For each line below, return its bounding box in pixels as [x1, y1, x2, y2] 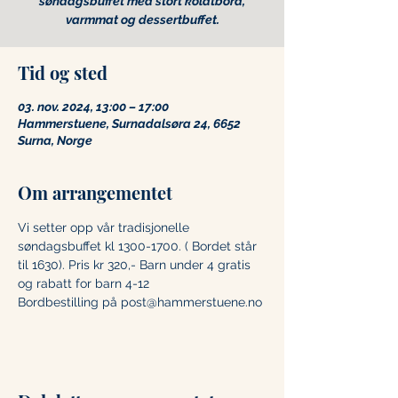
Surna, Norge [18, 133, 92, 147]
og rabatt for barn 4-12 [18, 276, 153, 291]
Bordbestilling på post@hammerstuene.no [18, 295, 266, 309]
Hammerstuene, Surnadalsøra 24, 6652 [18, 116, 241, 131]
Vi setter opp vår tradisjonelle [18, 220, 193, 235]
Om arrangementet [18, 180, 172, 204]
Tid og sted [18, 60, 107, 84]
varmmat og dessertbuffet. [65, 12, 219, 27]
